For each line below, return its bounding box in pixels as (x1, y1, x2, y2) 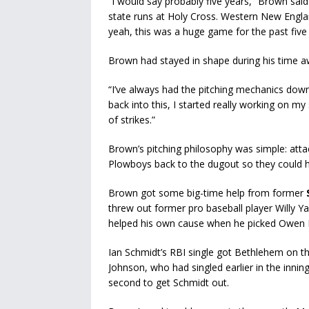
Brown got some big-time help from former (108, 186, 306, 200)
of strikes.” (108, 113, 155, 127)
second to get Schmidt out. (108, 276, 229, 290)
